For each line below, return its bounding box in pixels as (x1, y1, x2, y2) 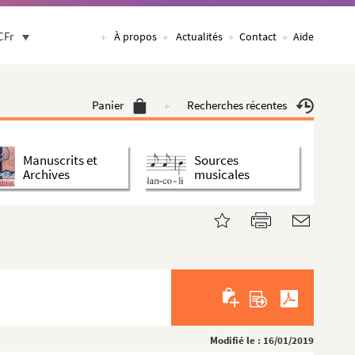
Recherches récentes (187, 97, 287, 113)
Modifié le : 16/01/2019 (210, 334, 314, 347)
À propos (114, 29, 157, 44)
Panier (92, 97, 124, 113)
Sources (194, 151, 239, 169)
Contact (239, 29, 277, 44)
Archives (23, 165, 70, 183)
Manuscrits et (23, 151, 97, 169)
